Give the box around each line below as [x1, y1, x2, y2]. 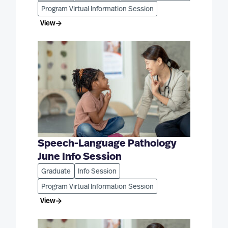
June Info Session [38, 151, 122, 162]
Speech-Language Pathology [38, 138, 176, 149]
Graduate [41, 167, 71, 175]
